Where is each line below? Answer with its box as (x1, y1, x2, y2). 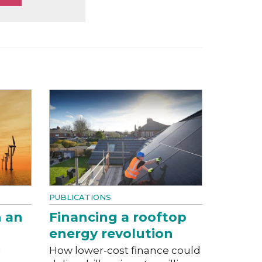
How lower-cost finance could (49, 244, 201, 256)
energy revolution (49, 225, 173, 242)
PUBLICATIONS (49, 192, 111, 202)
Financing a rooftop (49, 209, 187, 225)
